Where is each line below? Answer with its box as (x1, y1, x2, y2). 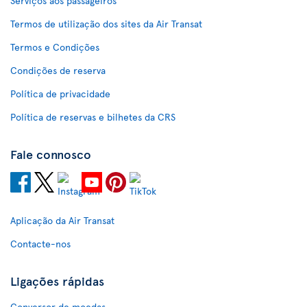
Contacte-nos (10, 237, 71, 250)
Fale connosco (10, 145, 91, 162)
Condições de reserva (10, 64, 106, 77)
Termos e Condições (10, 40, 99, 53)
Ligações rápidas (10, 272, 104, 289)
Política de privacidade (10, 87, 110, 100)
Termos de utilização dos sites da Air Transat (10, 17, 202, 30)
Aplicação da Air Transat (10, 214, 114, 227)
